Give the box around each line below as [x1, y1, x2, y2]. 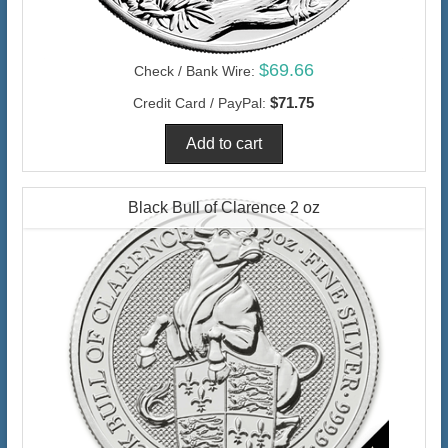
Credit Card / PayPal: [133, 94, 267, 111]
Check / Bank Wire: [133, 62, 255, 79]
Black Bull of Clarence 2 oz [127, 198, 320, 216]
